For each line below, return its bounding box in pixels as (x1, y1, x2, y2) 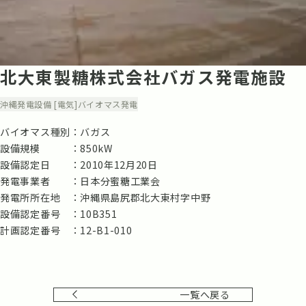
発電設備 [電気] (17, 98, 78, 111)
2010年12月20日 (80, 157, 158, 171)
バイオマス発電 (77, 98, 138, 111)
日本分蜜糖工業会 (80, 173, 161, 188)
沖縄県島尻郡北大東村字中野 (80, 190, 211, 204)
